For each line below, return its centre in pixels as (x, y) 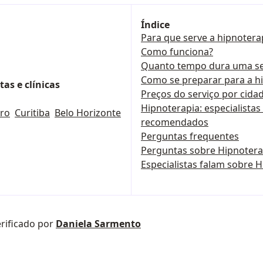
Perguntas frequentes (190, 136)
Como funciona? (177, 52)
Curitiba (32, 113)
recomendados (175, 122)
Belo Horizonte (88, 113)
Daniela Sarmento (98, 224)
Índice (155, 25)
